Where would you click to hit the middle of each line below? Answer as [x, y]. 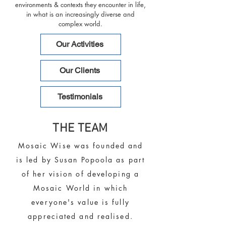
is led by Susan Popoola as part [80, 159]
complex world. [80, 23]
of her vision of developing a [80, 174]
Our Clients [80, 70]
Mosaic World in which [80, 188]
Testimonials [80, 96]
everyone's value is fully [80, 202]
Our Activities [80, 44]
